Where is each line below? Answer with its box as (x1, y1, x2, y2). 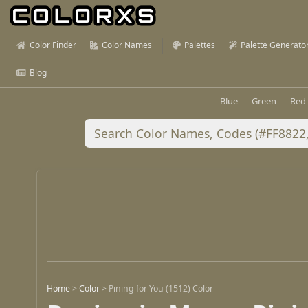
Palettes (184, 39, 215, 51)
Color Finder (30, 39, 76, 51)
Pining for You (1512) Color (109, 283, 214, 295)
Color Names (102, 39, 152, 51)
